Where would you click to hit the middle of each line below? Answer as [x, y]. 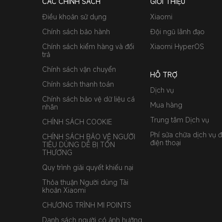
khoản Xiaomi [64, 190]
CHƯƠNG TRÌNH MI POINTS [87, 205]
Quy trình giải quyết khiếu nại [88, 167]
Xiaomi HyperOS [177, 46]
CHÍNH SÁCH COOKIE [77, 122]
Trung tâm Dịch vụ [180, 120]
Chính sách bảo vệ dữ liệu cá [88, 99]
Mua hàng [166, 105]
